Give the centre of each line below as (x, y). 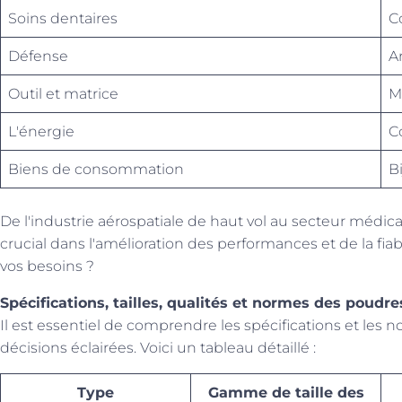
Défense (38, 56)
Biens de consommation (96, 169)
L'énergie (41, 131)
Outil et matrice (63, 94)
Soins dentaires (63, 18)
